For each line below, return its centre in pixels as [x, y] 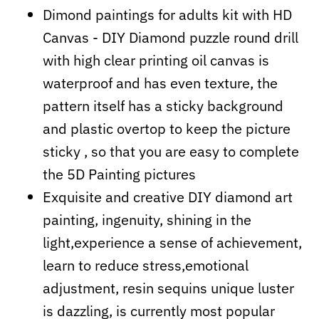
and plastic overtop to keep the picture [167, 128]
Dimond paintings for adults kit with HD [167, 14]
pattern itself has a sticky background [163, 105]
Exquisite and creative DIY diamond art [168, 197]
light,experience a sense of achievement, [172, 242]
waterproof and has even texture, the [160, 83]
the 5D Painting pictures [119, 174]
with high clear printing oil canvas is [156, 60]
